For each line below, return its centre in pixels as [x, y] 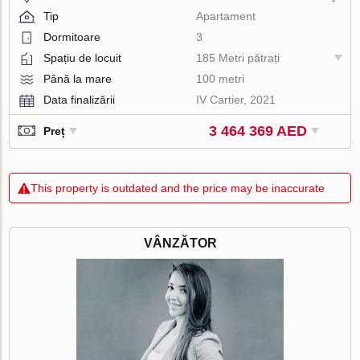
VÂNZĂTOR [180, 243]
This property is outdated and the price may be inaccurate [178, 188]
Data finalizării [80, 99]
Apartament [226, 16]
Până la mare [78, 78]
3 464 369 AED [258, 131]
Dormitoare [72, 37]
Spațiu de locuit [83, 57]
